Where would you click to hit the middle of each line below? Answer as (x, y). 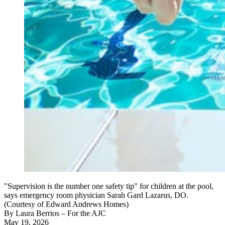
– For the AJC (83, 213)
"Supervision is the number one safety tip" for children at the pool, (109, 186)
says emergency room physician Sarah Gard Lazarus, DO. (96, 195)
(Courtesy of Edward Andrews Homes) (66, 204)
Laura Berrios (37, 213)
